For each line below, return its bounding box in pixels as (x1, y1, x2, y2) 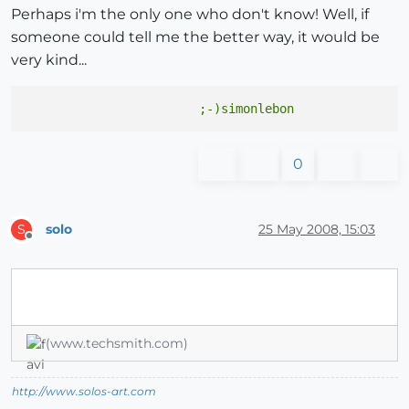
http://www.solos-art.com (12, 384, 156, 399)
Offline (28, 236, 64, 251)
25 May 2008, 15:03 (258, 220, 375, 237)
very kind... (11, 51, 87, 69)
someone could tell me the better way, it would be (11, 28, 380, 47)
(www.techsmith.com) (46, 335, 188, 352)
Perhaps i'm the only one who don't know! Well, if (11, 5, 369, 24)
